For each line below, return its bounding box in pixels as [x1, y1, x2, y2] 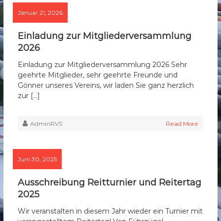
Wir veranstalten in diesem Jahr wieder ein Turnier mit [18, 207, 203, 216]
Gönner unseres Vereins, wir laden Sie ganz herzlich [18, 81, 194, 90]
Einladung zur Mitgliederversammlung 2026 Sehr [18, 60, 187, 70]
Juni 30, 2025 [18, 155, 57, 163]
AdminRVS [30, 120, 63, 128]
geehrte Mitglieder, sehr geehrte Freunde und [18, 71, 178, 80]
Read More [165, 120, 198, 128]
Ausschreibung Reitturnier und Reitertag [18, 177, 202, 188]
